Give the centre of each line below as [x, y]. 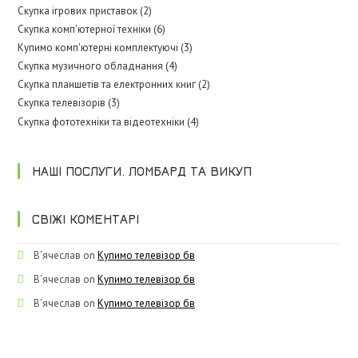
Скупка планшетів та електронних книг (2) [114, 85]
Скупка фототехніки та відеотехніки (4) [109, 121]
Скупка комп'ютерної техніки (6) [92, 29]
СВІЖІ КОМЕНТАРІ [86, 219]
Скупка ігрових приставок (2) [85, 10]
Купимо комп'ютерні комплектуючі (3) [105, 47]
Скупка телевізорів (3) [69, 103]
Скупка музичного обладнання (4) [98, 66]
